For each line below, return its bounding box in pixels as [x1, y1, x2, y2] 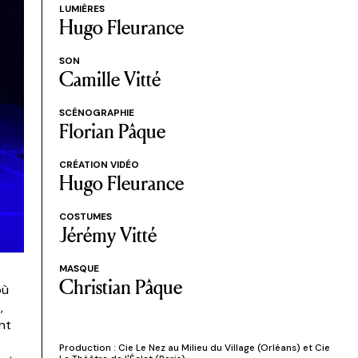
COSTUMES [58, 209, 112, 223]
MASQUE [58, 261, 99, 275]
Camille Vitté [58, 63, 161, 93]
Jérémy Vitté [58, 219, 157, 249]
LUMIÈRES [58, 2, 105, 15]
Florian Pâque [58, 115, 165, 145]
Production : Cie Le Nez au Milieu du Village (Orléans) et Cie [58, 340, 330, 354]
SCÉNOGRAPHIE [58, 105, 134, 119]
